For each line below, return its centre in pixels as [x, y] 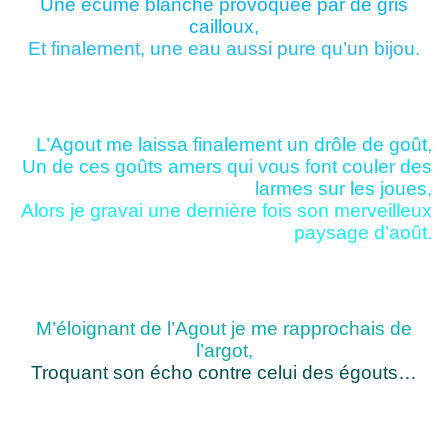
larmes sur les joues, [343, 189]
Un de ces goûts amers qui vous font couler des [227, 167]
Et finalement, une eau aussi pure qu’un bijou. [224, 49]
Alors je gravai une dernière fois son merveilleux [226, 211]
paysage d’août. [363, 233]
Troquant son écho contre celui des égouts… [224, 373]
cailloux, [224, 27]
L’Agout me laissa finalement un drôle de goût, [234, 145]
